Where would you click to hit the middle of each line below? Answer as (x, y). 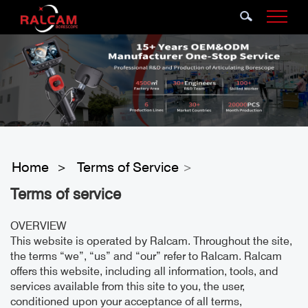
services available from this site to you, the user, (128, 287)
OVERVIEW (38, 226)
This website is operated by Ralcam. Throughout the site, (151, 241)
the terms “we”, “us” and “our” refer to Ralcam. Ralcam (146, 256)
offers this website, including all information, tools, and (144, 272)
